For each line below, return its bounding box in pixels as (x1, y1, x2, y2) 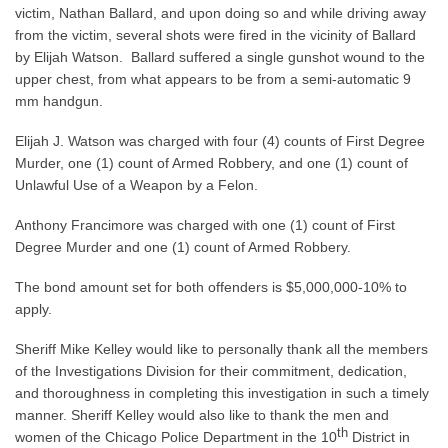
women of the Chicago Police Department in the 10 (15, 428, 337, 445)
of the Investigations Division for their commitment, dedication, (15, 362, 407, 379)
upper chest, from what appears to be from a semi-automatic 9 (15, 70, 411, 87)
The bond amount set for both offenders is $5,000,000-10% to (15, 278, 407, 295)
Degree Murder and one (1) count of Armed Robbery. (15, 238, 351, 255)
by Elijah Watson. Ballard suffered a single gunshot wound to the (15, 48, 425, 65)
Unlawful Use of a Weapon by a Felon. (15, 176, 262, 193)
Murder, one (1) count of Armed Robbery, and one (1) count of (15, 154, 408, 171)
